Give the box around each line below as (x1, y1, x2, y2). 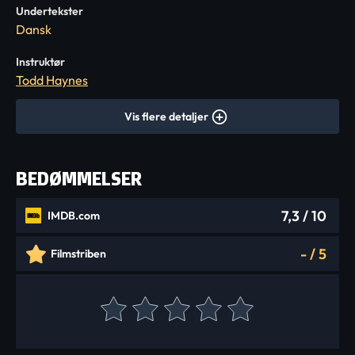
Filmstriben (51, 246, 106, 261)
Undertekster (16, 4, 83, 18)
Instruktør (16, 55, 65, 69)
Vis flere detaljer (124, 109, 208, 124)
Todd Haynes (16, 72, 88, 88)
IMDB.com (48, 208, 100, 223)
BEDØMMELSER (16, 166, 142, 191)
